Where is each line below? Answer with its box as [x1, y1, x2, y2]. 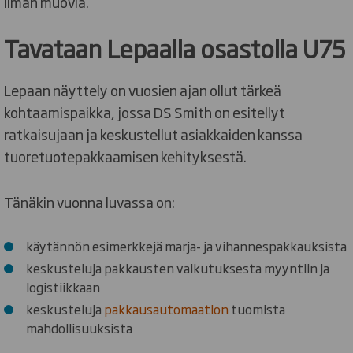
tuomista [229, 299, 285, 318]
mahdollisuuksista [26, 318, 132, 337]
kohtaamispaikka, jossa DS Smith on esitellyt [4, 101, 285, 122]
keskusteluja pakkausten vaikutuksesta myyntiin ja [26, 258, 329, 277]
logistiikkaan [26, 277, 100, 296]
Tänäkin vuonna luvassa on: [4, 191, 175, 212]
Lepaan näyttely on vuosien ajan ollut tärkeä [4, 79, 281, 100]
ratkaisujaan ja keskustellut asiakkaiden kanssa [4, 123, 303, 144]
